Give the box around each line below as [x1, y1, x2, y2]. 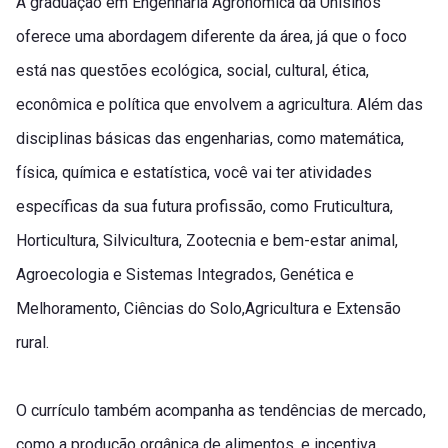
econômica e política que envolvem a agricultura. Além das [16, 95, 423, 115]
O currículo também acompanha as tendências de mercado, [16, 401, 426, 421]
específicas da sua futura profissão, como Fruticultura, [16, 197, 393, 217]
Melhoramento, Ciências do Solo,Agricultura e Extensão [16, 299, 401, 319]
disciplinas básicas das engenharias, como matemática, [16, 129, 404, 149]
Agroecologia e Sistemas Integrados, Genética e [16, 265, 354, 285]
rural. [16, 333, 49, 353]
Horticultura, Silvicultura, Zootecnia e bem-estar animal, [16, 231, 398, 251]
